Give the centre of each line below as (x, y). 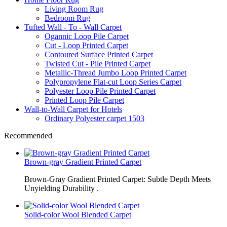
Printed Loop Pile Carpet (84, 100)
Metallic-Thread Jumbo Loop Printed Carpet (116, 73)
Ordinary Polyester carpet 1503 (94, 118)
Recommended (28, 136)
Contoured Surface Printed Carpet (99, 54)
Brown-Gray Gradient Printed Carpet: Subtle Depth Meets (118, 179)
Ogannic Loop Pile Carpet (87, 36)
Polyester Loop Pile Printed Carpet (100, 91)
